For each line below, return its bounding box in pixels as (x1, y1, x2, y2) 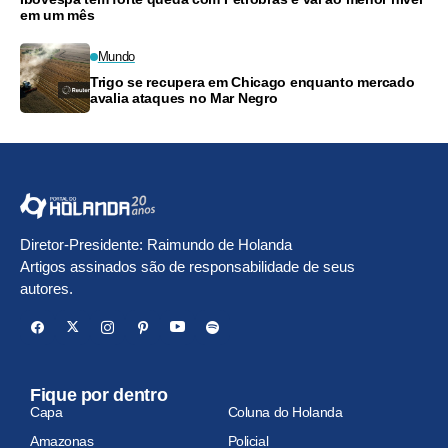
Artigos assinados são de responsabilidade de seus (20, 257, 355, 275)
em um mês (20, 7, 95, 24)
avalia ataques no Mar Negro (90, 90, 278, 107)
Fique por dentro (30, 384, 168, 405)
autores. (20, 279, 73, 297)
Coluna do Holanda (227, 403, 343, 420)
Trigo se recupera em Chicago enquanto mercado (90, 74, 415, 91)
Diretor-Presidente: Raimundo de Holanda (20, 235, 292, 253)
